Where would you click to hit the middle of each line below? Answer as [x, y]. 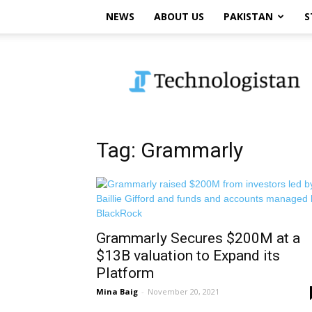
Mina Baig [117, 291]
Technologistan [166, 57]
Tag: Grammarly [170, 150]
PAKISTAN [248, 16]
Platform [125, 273]
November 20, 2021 [184, 291]
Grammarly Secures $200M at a [198, 238]
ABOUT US [179, 16]
